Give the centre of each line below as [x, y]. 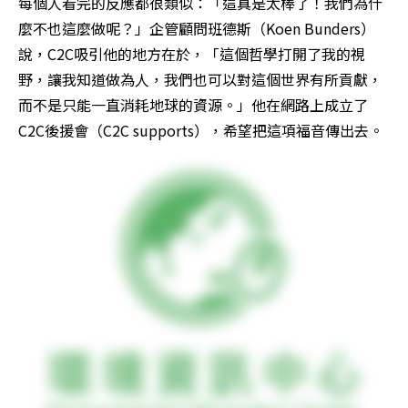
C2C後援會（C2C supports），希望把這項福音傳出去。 [203, 131]
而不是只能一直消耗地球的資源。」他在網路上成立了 [193, 105]
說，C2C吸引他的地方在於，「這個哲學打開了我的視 [192, 54]
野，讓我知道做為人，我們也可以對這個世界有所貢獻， [200, 80]
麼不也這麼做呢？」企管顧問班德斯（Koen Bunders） [197, 29]
